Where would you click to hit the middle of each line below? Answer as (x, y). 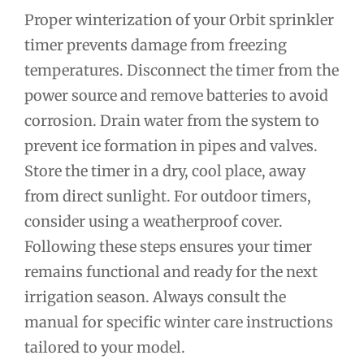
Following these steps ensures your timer (168, 246)
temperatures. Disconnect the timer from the (182, 70)
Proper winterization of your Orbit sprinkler (179, 19)
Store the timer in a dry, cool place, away (165, 171)
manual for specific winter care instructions (179, 322)
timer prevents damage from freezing (156, 45)
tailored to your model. (105, 347)
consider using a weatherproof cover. (154, 221)
